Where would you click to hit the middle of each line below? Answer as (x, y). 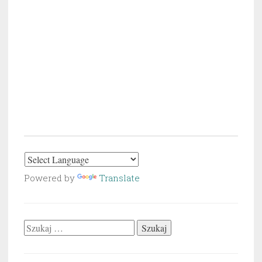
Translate (119, 177)
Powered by (51, 177)
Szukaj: (38, 227)
